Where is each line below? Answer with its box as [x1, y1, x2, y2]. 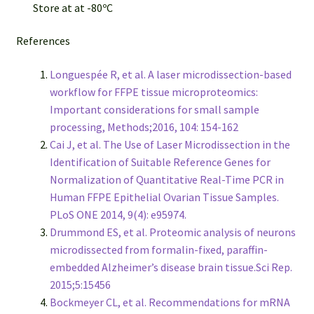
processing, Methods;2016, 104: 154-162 [49, 120, 238, 135]
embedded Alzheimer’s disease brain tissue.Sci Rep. [49, 260, 292, 275]
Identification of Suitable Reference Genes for [49, 155, 271, 170]
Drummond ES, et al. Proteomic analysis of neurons [49, 225, 296, 240]
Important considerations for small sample [49, 102, 259, 117]
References [15, 34, 70, 48]
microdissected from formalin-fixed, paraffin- [49, 243, 268, 257]
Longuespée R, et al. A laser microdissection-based [49, 67, 292, 82]
